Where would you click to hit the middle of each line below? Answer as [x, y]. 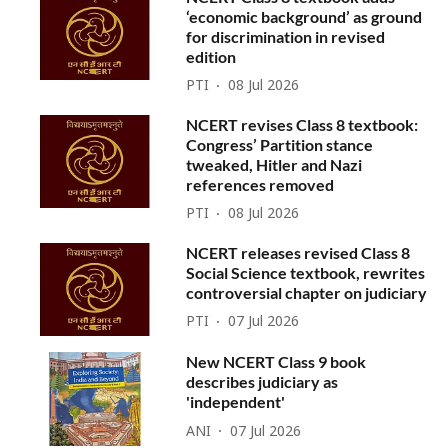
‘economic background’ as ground [304, 16]
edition [211, 56]
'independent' [236, 402]
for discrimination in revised [286, 36]
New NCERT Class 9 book [276, 362]
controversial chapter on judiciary [307, 292]
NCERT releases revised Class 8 [298, 252]
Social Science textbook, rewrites [306, 272]
